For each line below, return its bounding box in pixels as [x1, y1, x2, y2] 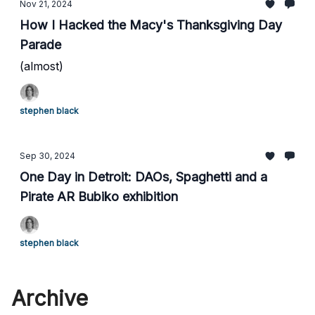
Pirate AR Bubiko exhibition [20, 189, 178, 204]
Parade [20, 37, 61, 52]
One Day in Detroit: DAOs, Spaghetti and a [20, 169, 267, 184]
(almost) [20, 59, 63, 73]
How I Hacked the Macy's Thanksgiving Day [20, 18, 58, 32]
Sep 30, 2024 [20, 150, 75, 161]
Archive [11, 285, 88, 311]
